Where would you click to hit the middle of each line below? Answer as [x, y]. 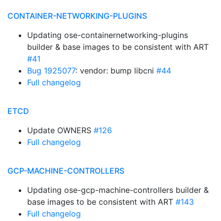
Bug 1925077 [51, 71]
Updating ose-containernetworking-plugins [108, 35]
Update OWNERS [60, 130]
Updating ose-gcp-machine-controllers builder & [118, 190]
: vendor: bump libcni [116, 71]
